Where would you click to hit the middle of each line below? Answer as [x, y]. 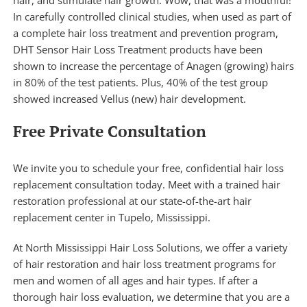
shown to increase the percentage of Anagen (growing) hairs [153, 65]
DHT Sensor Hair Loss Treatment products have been [137, 49]
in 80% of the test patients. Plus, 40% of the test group [140, 82]
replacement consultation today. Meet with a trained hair [146, 184]
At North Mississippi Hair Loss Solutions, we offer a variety [150, 247]
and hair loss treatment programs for [187, 263]
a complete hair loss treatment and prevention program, [145, 33]
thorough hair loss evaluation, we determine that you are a [151, 296]
